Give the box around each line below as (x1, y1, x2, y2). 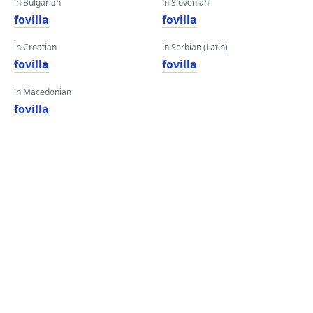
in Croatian (14, 41, 57, 53)
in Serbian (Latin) (162, 41, 228, 53)
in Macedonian (14, 86, 71, 98)
